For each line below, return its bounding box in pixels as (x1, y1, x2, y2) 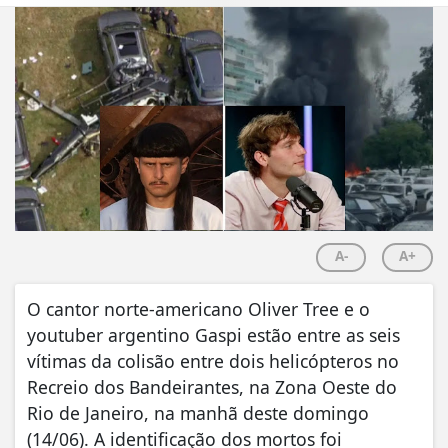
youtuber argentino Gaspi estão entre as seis (27, 323, 400, 348)
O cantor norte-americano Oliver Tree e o (27, 297, 370, 322)
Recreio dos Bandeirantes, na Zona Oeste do (27, 375, 397, 400)
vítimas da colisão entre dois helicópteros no (27, 349, 399, 374)
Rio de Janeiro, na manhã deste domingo (27, 401, 369, 426)
